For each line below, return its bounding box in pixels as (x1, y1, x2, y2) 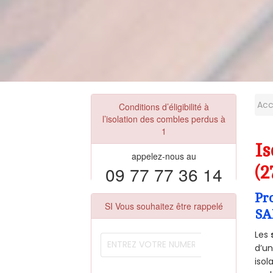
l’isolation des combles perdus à (102, 112, 225, 125)
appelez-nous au (131, 149, 196, 162)
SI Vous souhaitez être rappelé (104, 199, 223, 212)
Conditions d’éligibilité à (118, 100, 209, 113)
